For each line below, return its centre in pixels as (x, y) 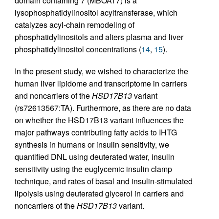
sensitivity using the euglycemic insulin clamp (93, 169)
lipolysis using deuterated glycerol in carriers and (99, 193)
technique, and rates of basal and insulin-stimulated (104, 181)
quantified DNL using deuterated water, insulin (95, 156)
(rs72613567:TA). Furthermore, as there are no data (103, 108)
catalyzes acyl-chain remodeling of (75, 24)
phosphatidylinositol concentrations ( (78, 49)
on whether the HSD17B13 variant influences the (99, 120)
